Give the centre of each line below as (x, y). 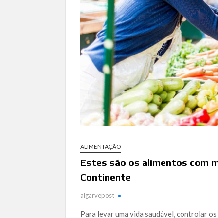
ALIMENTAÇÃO (101, 146)
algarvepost (98, 195)
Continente (106, 177)
